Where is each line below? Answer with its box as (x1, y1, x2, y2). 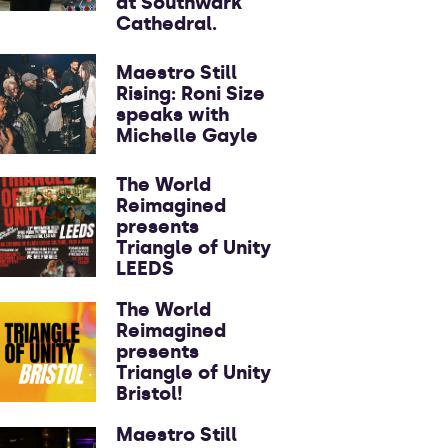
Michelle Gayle (116, 124, 258, 147)
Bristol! (116, 382, 183, 405)
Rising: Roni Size (116, 82, 265, 105)
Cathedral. (116, 12, 217, 35)
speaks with (116, 103, 229, 126)
